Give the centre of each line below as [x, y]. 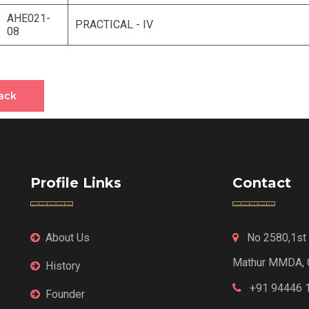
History [63, 266]
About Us [68, 238]
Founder [65, 295]
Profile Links [76, 183]
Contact [261, 183]
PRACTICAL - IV [114, 25]
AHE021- [28, 19]
